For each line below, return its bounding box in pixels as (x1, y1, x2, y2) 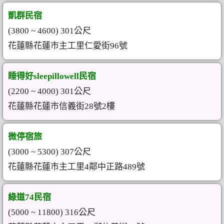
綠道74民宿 (8, 192, 51, 202)
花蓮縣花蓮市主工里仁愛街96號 (8, 41, 127, 50)
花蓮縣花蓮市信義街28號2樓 (8, 101, 115, 111)
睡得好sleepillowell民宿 (8, 71, 96, 81)
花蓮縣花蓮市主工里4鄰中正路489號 (8, 162, 145, 171)
